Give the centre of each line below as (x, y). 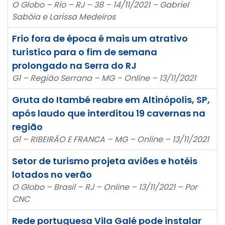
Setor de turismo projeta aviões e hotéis (105, 161)
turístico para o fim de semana (85, 52)
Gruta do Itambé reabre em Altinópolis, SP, (111, 99)
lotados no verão (52, 174)
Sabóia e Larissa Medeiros (64, 17)
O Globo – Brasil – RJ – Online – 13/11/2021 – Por (105, 187)
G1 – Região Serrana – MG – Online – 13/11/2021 (104, 78)
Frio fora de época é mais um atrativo (100, 38)
